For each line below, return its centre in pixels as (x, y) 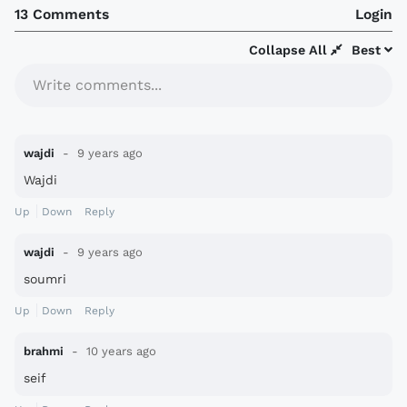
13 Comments (62, 14)
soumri (45, 278)
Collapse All (290, 50)
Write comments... (97, 84)
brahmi (44, 351)
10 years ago (119, 351)
